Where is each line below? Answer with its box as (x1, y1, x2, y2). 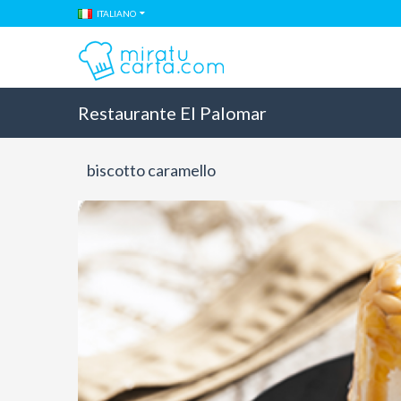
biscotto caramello (87, 160, 216, 180)
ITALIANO (97, 8, 136, 19)
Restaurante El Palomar (78, 102, 267, 124)
